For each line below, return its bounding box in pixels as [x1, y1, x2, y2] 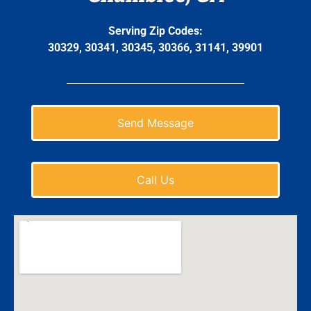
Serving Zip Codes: [108, 24, 203, 38]
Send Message [117, 116, 194, 131]
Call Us [137, 173, 174, 187]
